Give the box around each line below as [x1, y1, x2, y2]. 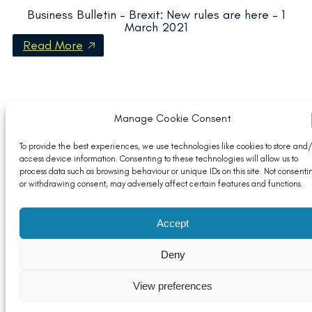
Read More [23, 37, 83, 53]
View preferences [133, 279, 212, 292]
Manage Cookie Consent [114, 112, 231, 125]
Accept [157, 217, 189, 229]
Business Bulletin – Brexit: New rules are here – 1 [27, 6, 285, 22]
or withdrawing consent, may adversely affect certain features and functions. [19, 179, 303, 189]
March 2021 [125, 19, 187, 35]
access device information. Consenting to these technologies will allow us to [19, 154, 298, 164]
